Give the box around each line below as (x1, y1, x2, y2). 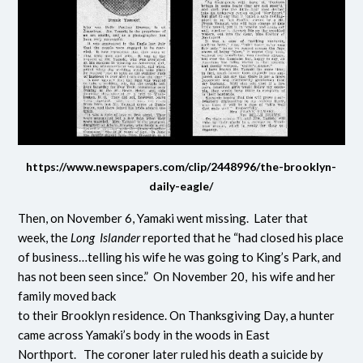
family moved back (18, 288, 117, 303)
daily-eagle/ (149, 178, 214, 193)
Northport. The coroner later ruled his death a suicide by (18, 346, 324, 361)
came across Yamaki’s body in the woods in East (18, 327, 271, 342)
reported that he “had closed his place (140, 229, 344, 245)
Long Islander (70, 229, 141, 245)
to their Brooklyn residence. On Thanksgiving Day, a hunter (18, 307, 335, 322)
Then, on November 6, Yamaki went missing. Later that (18, 210, 309, 225)
